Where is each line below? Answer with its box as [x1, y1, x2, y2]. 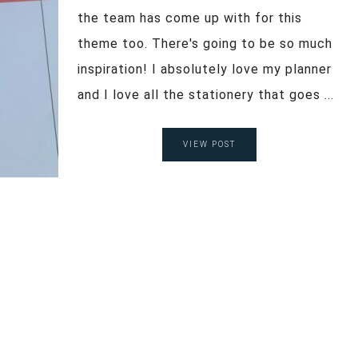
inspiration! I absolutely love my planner [78, 61, 332, 77]
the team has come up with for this [78, 10, 302, 26]
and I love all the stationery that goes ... [78, 86, 334, 102]
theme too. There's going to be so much [78, 35, 332, 51]
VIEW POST [182, 139, 236, 149]
